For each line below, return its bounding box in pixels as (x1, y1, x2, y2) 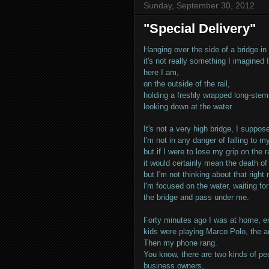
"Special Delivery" (144, 21, 256, 36)
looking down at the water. (144, 102, 234, 111)
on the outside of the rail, (144, 79, 230, 88)
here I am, (144, 68, 179, 77)
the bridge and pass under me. (144, 193, 249, 202)
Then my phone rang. (144, 238, 217, 247)
